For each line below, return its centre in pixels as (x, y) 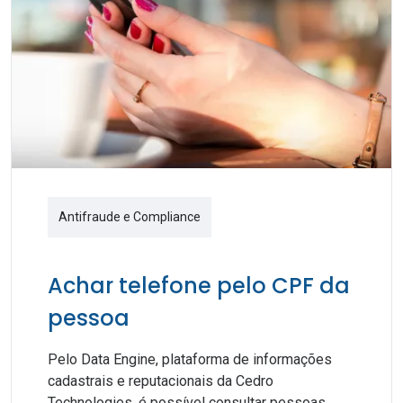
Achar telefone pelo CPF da (199, 286)
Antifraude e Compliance (130, 217)
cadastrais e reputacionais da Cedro (161, 381)
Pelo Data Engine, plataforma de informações (190, 359)
